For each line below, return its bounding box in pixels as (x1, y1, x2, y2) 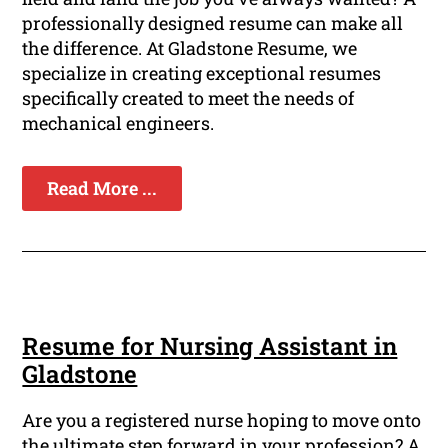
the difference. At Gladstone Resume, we (22, 36, 358, 61)
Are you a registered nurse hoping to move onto (22, 408, 422, 433)
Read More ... (47, 176, 158, 201)
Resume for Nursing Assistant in (22, 330, 398, 363)
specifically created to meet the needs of (22, 86, 355, 111)
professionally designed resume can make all (22, 11, 404, 36)
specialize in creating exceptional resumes (22, 61, 382, 86)
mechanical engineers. (22, 111, 215, 136)
